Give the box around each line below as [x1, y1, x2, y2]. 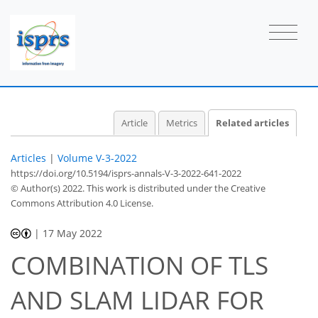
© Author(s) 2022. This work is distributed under [11, 181, 214, 194]
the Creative [214, 181, 265, 194]
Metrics [165, 116, 197, 129]
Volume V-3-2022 [57, 150, 137, 165]
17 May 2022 [43, 226, 103, 240]
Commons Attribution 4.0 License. [11, 196, 153, 209]
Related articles [216, 116, 289, 129]
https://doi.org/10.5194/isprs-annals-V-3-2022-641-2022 [11, 166, 241, 180]
